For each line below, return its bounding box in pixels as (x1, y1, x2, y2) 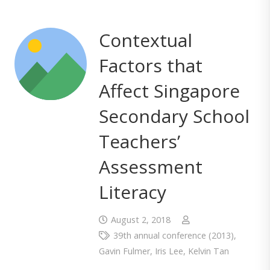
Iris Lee (155, 245, 183, 257)
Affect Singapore (99, 78, 240, 104)
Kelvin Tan (188, 245, 229, 257)
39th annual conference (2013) (113, 229, 234, 241)
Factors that (99, 53, 202, 78)
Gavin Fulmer (99, 245, 150, 257)
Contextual (99, 28, 192, 53)
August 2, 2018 (110, 213, 171, 225)
